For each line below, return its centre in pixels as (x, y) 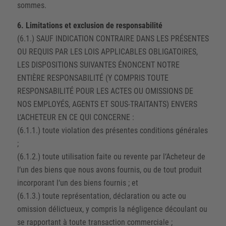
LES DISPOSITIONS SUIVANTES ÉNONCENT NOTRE (98, 65)
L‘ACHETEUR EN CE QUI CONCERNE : (75, 117)
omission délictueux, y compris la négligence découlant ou (112, 209)
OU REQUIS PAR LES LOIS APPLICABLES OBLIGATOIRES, (107, 51)
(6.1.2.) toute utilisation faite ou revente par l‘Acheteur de (111, 156)
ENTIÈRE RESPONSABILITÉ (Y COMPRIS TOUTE (93, 78)
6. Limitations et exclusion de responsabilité (90, 25)
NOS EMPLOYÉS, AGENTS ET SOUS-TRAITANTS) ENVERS (107, 104)
